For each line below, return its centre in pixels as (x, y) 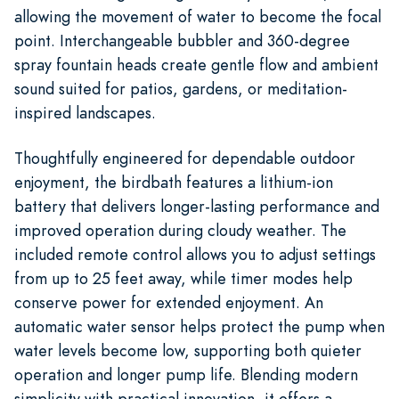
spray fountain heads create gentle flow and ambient (196, 64)
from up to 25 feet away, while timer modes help (183, 278)
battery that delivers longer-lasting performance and (197, 206)
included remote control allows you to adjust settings (195, 254)
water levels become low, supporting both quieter (188, 350)
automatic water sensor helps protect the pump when (199, 326)
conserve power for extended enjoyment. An (169, 302)
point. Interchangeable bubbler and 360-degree (182, 40)
